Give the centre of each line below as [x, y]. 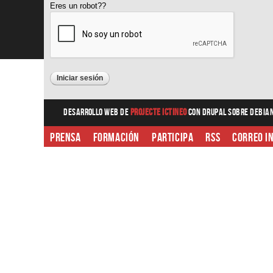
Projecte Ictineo [159, 112]
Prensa [66, 137]
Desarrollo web [91, 112]
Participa [173, 137]
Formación [116, 137]
